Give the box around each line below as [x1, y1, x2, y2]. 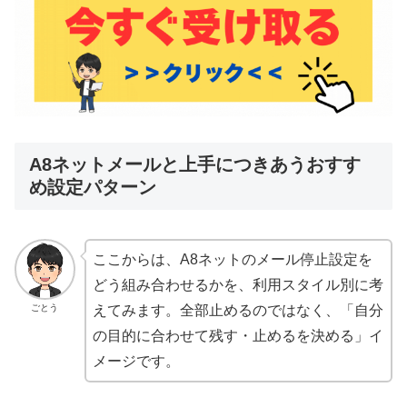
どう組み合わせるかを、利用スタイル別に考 [92, 277, 383, 293]
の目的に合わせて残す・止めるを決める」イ [92, 328, 383, 344]
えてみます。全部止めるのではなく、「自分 [92, 303, 383, 319]
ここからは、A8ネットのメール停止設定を [92, 252, 372, 268]
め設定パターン [29, 176, 156, 197]
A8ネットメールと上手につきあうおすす [29, 154, 361, 174]
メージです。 [92, 353, 180, 370]
